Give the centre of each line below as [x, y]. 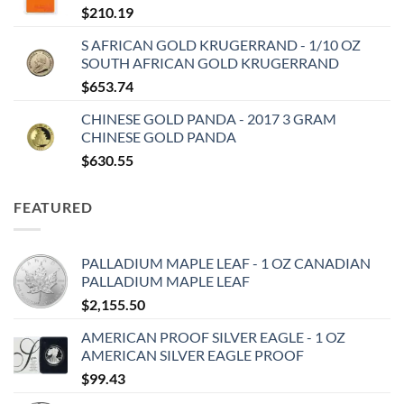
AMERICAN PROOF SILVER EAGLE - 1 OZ [213, 336]
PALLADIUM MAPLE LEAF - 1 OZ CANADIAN [226, 262]
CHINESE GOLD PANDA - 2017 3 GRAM [209, 119]
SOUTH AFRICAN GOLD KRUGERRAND [210, 63]
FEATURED [53, 207]
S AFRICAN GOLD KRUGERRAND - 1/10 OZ [221, 45]
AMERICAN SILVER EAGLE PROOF [193, 354]
